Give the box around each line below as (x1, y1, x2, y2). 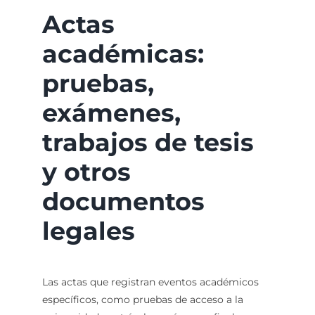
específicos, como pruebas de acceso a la (41, 292, 243, 306)
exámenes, (41, 97, 181, 128)
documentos (41, 186, 205, 217)
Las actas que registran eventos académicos (41, 275, 259, 288)
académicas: (41, 38, 204, 69)
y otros (41, 156, 131, 187)
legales (41, 215, 135, 246)
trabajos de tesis (41, 127, 254, 157)
